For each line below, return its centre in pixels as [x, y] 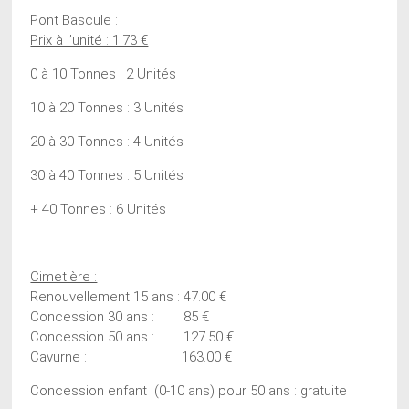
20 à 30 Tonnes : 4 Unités [107, 141]
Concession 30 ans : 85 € [120, 316]
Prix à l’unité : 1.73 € [89, 40]
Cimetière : [64, 276]
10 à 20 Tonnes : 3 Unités [107, 107]
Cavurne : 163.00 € [131, 357]
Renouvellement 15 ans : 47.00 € [129, 296]
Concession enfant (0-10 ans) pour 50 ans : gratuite [189, 390]
